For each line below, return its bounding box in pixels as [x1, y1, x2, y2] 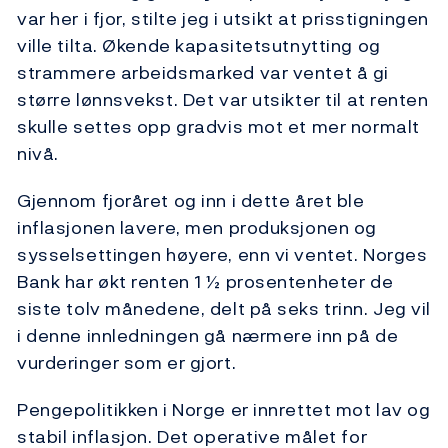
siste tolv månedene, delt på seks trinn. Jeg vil [17, 295, 431, 323]
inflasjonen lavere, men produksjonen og [17, 214, 377, 242]
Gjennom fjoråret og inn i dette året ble [17, 187, 365, 215]
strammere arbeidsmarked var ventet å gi [17, 59, 389, 87]
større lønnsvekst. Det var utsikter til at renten [17, 86, 429, 114]
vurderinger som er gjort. [17, 349, 237, 377]
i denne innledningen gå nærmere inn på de [17, 322, 399, 350]
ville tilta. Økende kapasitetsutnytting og [17, 32, 381, 60]
